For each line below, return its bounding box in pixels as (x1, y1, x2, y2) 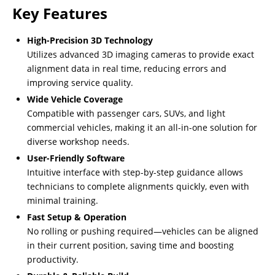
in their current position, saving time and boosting (27, 239, 234, 251)
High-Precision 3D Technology (27, 34, 153, 46)
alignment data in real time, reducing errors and (27, 63, 227, 74)
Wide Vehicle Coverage (27, 93, 123, 105)
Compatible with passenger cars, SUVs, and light (27, 107, 225, 119)
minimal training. (27, 195, 98, 206)
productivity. (27, 254, 79, 265)
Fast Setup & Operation (27, 211, 126, 223)
